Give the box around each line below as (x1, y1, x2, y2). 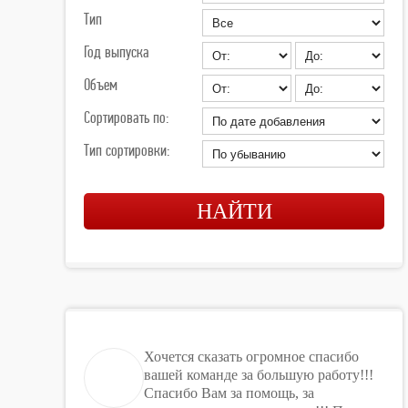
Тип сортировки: (84, 140, 169, 159)
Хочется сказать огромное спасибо (144, 349, 359, 364)
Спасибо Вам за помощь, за (144, 385, 314, 401)
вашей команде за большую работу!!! (144, 367, 373, 382)
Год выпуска (84, 42, 149, 61)
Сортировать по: (84, 107, 168, 127)
